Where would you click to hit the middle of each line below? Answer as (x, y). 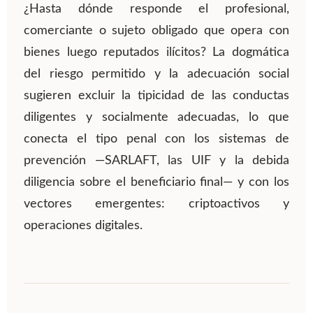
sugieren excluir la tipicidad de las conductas (156, 96)
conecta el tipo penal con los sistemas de (156, 139)
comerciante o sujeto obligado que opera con (156, 31)
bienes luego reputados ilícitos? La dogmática (156, 53)
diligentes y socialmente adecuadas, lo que (156, 118)
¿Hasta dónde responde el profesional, (156, 9)
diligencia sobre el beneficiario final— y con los (156, 183)
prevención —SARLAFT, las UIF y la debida (156, 161)
